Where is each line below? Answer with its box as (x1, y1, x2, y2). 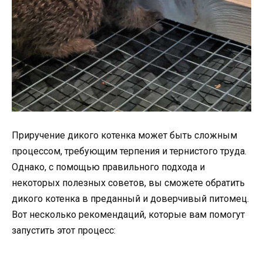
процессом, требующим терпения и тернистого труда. (12, 146, 247, 157)
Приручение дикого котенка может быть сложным (12, 130, 237, 141)
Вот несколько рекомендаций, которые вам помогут (12, 209, 245, 221)
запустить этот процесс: (12, 225, 116, 237)
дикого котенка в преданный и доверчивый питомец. (12, 193, 249, 205)
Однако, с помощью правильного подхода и (12, 161, 205, 173)
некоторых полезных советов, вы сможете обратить (12, 177, 245, 189)
